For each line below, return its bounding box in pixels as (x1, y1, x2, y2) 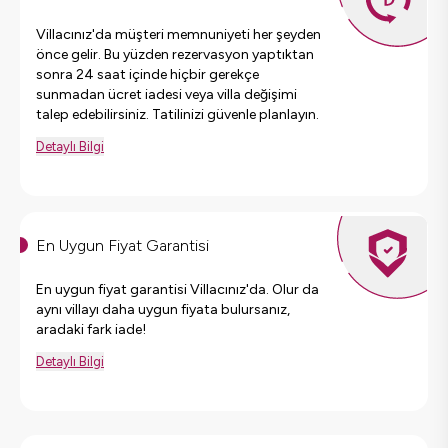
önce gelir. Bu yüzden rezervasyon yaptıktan (36, 45, 314, 63)
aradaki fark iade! (36, 320, 146, 338)
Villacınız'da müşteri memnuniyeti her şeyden (36, 25, 321, 43)
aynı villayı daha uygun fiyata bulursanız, (36, 300, 290, 318)
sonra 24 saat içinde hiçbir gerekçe (36, 65, 259, 83)
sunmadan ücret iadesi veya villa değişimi (36, 85, 297, 103)
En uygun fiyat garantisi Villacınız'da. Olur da (36, 280, 319, 298)
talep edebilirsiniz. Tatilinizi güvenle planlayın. (36, 105, 319, 123)
